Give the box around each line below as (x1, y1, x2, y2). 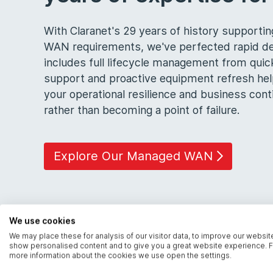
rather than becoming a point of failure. (44, 103, 239, 116)
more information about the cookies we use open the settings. (9, 250, 232, 260)
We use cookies (9, 216, 76, 226)
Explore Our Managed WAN (54, 149, 213, 164)
